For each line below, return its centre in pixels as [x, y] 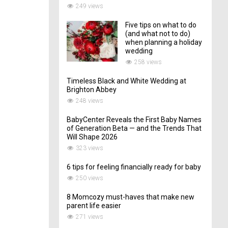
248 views [90, 101]
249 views [90, 6]
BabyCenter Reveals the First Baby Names [134, 119]
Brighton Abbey [92, 89]
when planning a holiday [164, 42]
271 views [90, 217]
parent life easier [94, 205]
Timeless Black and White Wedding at [126, 81]
